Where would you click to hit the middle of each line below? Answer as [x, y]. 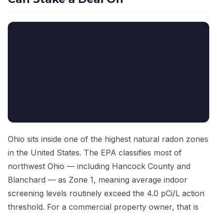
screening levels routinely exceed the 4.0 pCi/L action [106, 194]
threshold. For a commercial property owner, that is [103, 207]
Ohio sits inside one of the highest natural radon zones [108, 139]
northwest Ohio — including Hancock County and [99, 166]
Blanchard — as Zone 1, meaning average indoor [98, 180]
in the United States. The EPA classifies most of [95, 153]
